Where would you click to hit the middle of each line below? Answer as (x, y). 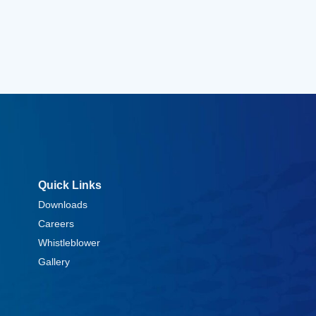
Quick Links (70, 186)
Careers (56, 224)
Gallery (54, 262)
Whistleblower (69, 243)
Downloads (63, 205)
